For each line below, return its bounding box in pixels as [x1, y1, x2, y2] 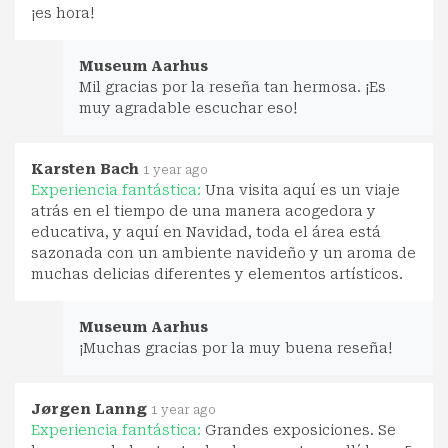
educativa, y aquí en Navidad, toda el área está [31, 223, 381, 240]
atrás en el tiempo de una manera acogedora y [31, 202, 376, 219]
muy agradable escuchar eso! [79, 99, 297, 116]
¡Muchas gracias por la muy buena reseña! [79, 339, 392, 356]
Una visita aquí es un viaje [205, 181, 400, 198]
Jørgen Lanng [31, 400, 147, 417]
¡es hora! [31, 4, 94, 21]
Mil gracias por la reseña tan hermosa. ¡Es [79, 78, 386, 95]
